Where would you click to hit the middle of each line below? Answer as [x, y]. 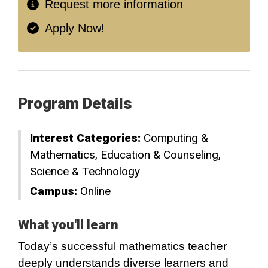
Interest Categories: [85, 138]
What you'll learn [68, 225]
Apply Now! [75, 28]
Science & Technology [85, 171]
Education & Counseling [159, 155]
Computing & [176, 138]
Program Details [75, 103]
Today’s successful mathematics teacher [122, 246]
